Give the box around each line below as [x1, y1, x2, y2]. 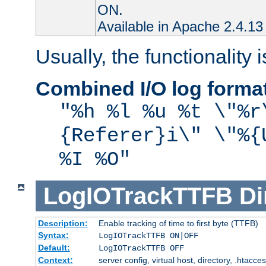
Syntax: [37, 230, 69, 240]
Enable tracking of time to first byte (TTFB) [98, 218, 258, 229]
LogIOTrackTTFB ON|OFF [98, 231, 198, 241]
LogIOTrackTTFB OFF [98, 243, 184, 254]
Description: [37, 218, 88, 229]
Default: [37, 243, 70, 253]
